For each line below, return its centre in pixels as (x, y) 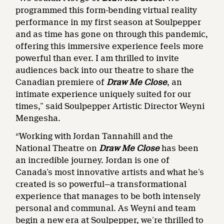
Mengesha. (38, 118)
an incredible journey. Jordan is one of (93, 160)
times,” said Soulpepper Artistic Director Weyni (110, 106)
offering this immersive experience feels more (110, 46)
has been (179, 148)
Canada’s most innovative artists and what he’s (110, 172)
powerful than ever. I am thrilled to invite (97, 58)
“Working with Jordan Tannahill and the (94, 136)
